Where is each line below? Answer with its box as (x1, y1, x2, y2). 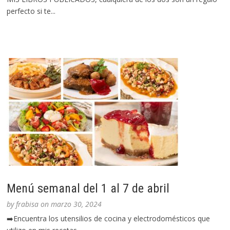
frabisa (16, 199, 39, 209)
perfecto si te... (7, 6, 56, 16)
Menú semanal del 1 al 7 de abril (7, 181, 170, 196)
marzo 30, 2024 (51, 199, 102, 209)
